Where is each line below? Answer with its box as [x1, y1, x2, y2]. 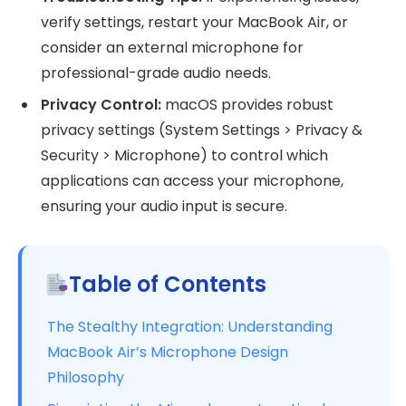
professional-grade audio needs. [41, 63, 271, 84]
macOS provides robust [161, 94, 333, 116]
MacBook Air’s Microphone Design [47, 341, 288, 362]
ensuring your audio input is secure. [41, 196, 287, 217]
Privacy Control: [41, 94, 161, 116]
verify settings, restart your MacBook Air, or [41, 12, 348, 34]
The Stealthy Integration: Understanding [47, 315, 333, 337]
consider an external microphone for [41, 37, 304, 59]
